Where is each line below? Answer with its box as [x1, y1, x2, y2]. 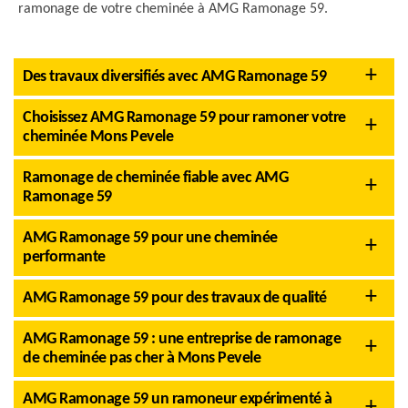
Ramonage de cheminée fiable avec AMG [23, 169, 288, 187]
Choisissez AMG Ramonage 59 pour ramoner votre [23, 109, 346, 127]
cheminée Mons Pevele [23, 128, 173, 146]
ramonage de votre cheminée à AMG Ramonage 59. [18, 2, 328, 16]
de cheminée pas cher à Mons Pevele [23, 350, 260, 367]
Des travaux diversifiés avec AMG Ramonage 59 [23, 68, 326, 86]
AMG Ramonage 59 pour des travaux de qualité [23, 290, 327, 307]
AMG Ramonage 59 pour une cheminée [23, 229, 278, 247]
